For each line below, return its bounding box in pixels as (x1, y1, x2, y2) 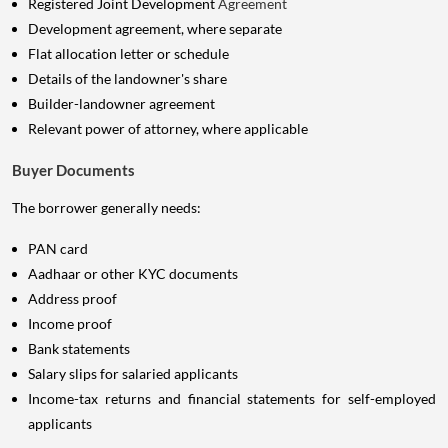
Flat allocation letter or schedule (28, 45, 229, 63)
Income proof (28, 315, 112, 333)
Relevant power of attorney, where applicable (28, 120, 308, 138)
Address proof (28, 290, 117, 308)
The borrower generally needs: (12, 199, 201, 217)
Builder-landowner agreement (28, 95, 215, 113)
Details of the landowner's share (28, 70, 227, 88)
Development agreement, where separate (28, 20, 282, 38)
